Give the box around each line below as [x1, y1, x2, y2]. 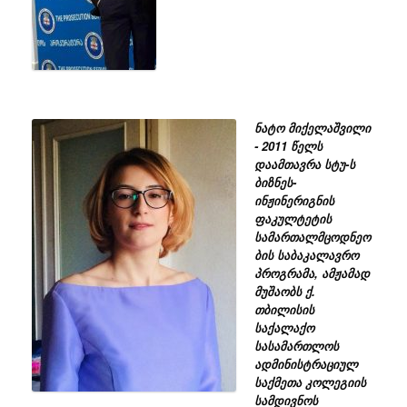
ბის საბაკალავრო [253, 246, 359, 264]
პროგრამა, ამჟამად [253, 264, 370, 283]
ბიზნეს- [253, 174, 296, 192]
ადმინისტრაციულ [253, 355, 358, 373]
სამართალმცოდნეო [253, 228, 371, 246]
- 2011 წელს [253, 137, 323, 155]
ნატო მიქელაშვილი [253, 119, 371, 137]
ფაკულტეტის [253, 210, 332, 228]
